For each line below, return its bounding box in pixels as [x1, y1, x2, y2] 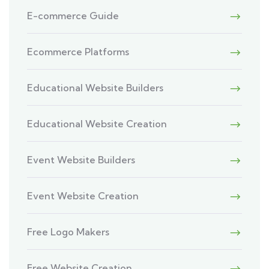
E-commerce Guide [27, 10, 119, 22]
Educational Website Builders [27, 82, 163, 94]
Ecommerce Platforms [27, 46, 129, 58]
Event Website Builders [27, 154, 135, 166]
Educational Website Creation [27, 118, 167, 130]
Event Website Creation [27, 190, 139, 202]
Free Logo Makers [27, 226, 109, 238]
